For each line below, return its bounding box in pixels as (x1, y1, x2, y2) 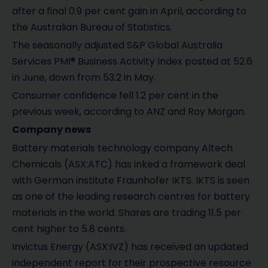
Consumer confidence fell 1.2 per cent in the (12, 89, 218, 103)
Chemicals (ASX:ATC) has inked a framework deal (12, 157, 245, 171)
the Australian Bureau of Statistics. (12, 20, 172, 34)
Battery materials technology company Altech (12, 141, 233, 155)
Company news (12, 123, 91, 137)
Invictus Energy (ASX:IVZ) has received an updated (12, 239, 248, 254)
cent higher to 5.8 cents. (12, 221, 126, 236)
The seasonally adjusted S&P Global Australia (12, 38, 223, 52)
